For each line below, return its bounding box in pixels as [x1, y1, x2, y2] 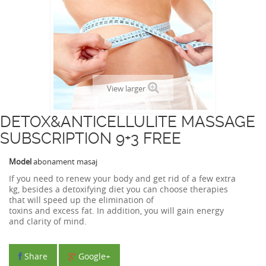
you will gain [144, 205, 194, 216]
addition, [107, 205, 142, 216]
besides [22, 183, 53, 195]
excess [53, 205, 79, 216]
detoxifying [62, 183, 106, 195]
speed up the [43, 194, 96, 205]
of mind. [53, 216, 87, 227]
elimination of [99, 194, 154, 205]
